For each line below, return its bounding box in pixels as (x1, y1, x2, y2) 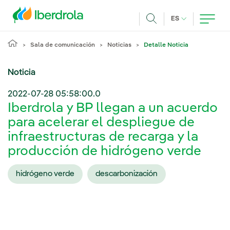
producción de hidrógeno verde (8, 145, 201, 159)
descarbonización (95, 169, 158, 178)
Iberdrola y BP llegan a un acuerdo (8, 102, 218, 116)
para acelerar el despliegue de (8, 116, 195, 130)
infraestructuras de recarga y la (8, 130, 198, 144)
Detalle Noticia (144, 42, 188, 48)
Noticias (107, 42, 131, 48)
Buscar (151, 27, 176, 35)
